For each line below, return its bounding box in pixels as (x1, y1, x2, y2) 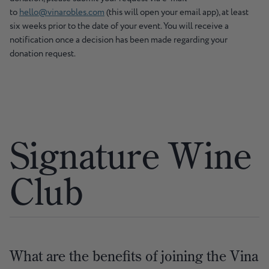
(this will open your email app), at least (104, 6, 249, 19)
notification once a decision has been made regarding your (10, 34, 228, 47)
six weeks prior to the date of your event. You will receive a (10, 20, 229, 33)
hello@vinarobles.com (19, 6, 104, 19)
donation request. (10, 47, 76, 61)
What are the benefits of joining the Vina (10, 247, 258, 265)
